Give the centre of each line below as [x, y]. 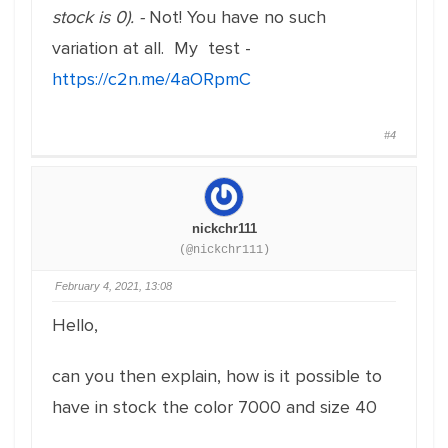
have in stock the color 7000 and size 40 [214, 407]
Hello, [75, 325]
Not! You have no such [237, 17]
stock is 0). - [100, 17]
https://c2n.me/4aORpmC [151, 79]
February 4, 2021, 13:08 [113, 286]
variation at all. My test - [151, 48]
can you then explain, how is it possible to [217, 376]
